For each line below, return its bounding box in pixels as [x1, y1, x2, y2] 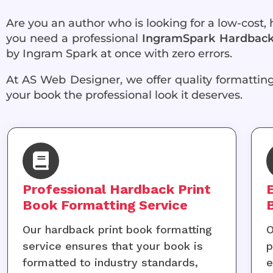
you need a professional [6, 31, 143, 45]
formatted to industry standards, [22, 256, 198, 269]
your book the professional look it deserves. [6, 88, 246, 102]
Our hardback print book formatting [22, 223, 212, 236]
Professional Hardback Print [22, 182, 211, 197]
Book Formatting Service [22, 197, 188, 213]
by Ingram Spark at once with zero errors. [6, 46, 232, 60]
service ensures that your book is [22, 239, 203, 253]
